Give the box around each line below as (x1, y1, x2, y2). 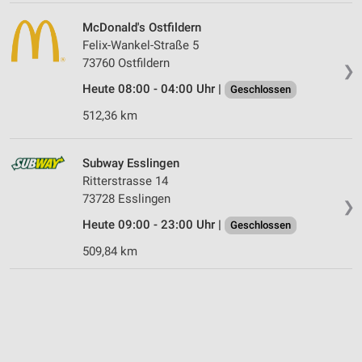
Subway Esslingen (82, 155, 179, 170)
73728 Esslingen (82, 191, 170, 206)
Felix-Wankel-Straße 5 (82, 37, 199, 53)
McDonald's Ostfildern (82, 19, 201, 35)
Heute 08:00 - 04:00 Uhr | (82, 81, 225, 96)
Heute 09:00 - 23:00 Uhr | (82, 217, 225, 232)
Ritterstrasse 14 (82, 173, 168, 188)
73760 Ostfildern (82, 55, 170, 70)
